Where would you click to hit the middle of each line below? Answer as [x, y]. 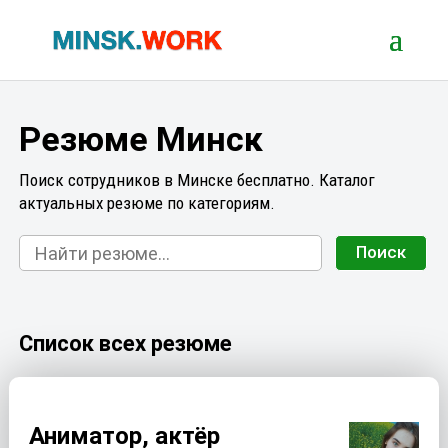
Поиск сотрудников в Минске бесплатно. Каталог [197, 180]
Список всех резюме [126, 343]
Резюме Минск [141, 139]
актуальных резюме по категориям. [147, 203]
